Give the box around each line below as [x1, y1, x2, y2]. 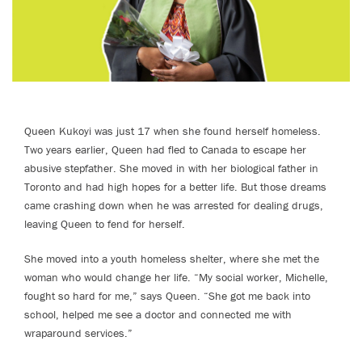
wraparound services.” [24, 325, 133, 340]
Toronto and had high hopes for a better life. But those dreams [24, 179, 326, 194]
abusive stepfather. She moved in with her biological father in [24, 160, 318, 175]
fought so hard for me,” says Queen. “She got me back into [24, 288, 310, 303]
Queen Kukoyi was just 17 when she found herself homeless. [24, 123, 321, 138]
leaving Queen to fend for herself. [24, 216, 188, 231]
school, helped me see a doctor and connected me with [24, 306, 292, 322]
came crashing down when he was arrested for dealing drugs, [24, 197, 323, 213]
